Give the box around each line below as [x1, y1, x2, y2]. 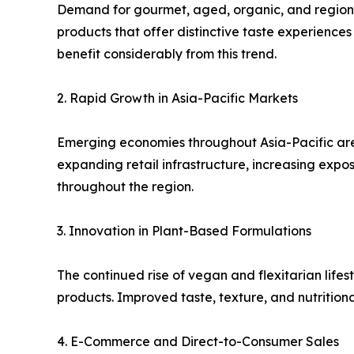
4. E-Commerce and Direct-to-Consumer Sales [57, 333, 339, 350]
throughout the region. [57, 179, 194, 195]
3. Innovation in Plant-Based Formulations [57, 223, 311, 239]
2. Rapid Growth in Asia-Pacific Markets [57, 90, 298, 107]
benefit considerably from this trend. [57, 46, 277, 62]
